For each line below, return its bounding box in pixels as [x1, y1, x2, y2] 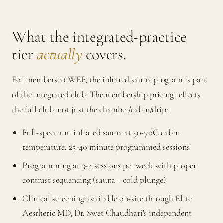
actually [37, 44, 82, 64]
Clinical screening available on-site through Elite [22, 193, 192, 204]
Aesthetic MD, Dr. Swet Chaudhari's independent [22, 207, 192, 219]
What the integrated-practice [12, 27, 187, 47]
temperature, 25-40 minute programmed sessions [22, 141, 190, 153]
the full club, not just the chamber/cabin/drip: [12, 104, 169, 115]
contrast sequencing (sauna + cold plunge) [22, 174, 166, 186]
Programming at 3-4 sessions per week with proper [22, 160, 196, 171]
